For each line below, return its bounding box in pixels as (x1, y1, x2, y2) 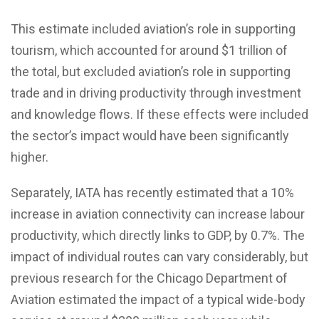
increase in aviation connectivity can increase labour (11, 206, 305, 221)
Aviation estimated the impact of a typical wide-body (11, 291, 305, 307)
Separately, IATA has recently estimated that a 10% (11, 184, 294, 200)
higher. (11, 149, 48, 164)
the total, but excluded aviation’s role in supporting (11, 63, 291, 79)
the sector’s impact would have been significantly (11, 127, 289, 143)
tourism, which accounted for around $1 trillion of (11, 42, 288, 58)
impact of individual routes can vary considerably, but (11, 249, 308, 264)
